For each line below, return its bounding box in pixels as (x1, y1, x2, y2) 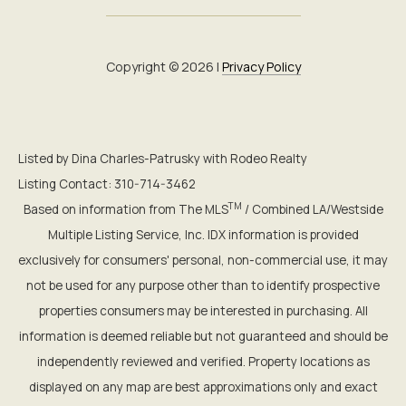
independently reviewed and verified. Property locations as (36, 353, 370, 370)
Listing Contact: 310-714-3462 (18, 175, 198, 192)
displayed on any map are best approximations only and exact (28, 378, 378, 395)
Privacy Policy (221, 57, 301, 75)
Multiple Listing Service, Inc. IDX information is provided (47, 226, 359, 243)
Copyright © (105, 57, 179, 75)
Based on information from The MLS (23, 200, 228, 217)
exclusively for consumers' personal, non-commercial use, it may (18, 251, 388, 268)
